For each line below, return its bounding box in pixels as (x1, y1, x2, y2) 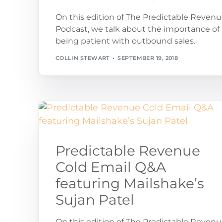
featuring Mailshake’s (55, 174, 204, 192)
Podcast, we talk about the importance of (55, 24, 220, 34)
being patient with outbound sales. (55, 36, 195, 46)
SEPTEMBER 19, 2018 (117, 54, 178, 61)
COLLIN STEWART (55, 54, 110, 61)
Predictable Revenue (55, 142, 200, 159)
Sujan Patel (55, 191, 134, 208)
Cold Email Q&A (55, 158, 166, 175)
